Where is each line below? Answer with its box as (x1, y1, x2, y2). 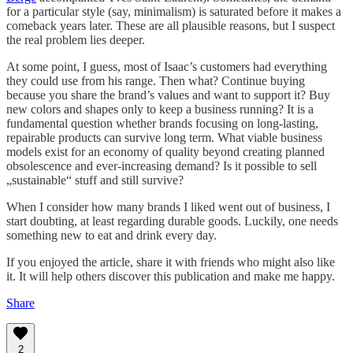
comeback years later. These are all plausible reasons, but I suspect (6, 19, 335, 33)
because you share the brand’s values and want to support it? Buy (6, 88, 330, 102)
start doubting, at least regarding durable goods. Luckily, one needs (6, 214, 338, 229)
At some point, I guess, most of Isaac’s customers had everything (6, 60, 327, 74)
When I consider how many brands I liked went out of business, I (6, 200, 330, 214)
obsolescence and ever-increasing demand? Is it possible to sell (6, 159, 317, 173)
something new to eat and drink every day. (6, 229, 217, 243)
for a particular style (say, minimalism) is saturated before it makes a (6, 5, 341, 19)
